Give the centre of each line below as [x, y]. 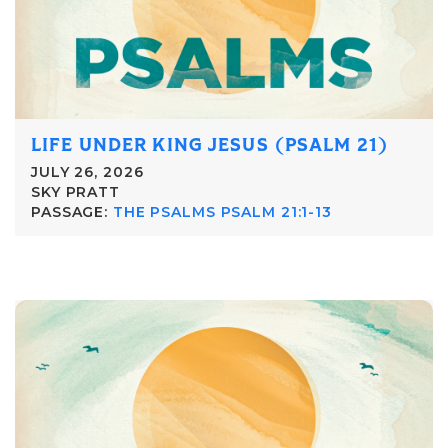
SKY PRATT [75, 191]
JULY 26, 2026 [87, 171]
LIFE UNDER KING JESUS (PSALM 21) [210, 145]
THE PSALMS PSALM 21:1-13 [222, 211]
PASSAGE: [69, 211]
